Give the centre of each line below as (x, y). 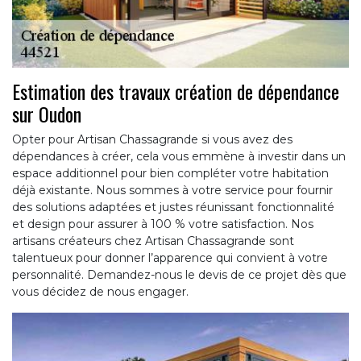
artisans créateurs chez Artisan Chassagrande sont (153, 241)
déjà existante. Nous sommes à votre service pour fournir (172, 190)
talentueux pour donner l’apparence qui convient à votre (170, 257)
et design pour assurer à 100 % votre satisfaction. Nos (163, 224)
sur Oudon (47, 113)
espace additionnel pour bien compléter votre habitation (170, 173)
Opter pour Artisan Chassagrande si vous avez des (152, 139)
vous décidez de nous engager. (100, 291)
